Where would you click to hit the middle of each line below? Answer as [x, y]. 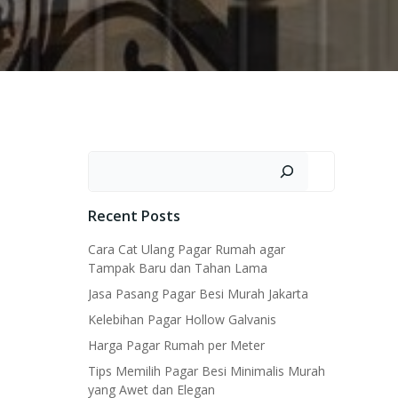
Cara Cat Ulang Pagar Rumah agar [187, 249]
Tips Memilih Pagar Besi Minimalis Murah [207, 371]
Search [111, 162]
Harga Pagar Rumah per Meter [176, 345]
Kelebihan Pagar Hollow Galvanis [182, 319]
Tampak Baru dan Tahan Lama [178, 268]
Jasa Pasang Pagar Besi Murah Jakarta [198, 294]
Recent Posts [134, 216]
